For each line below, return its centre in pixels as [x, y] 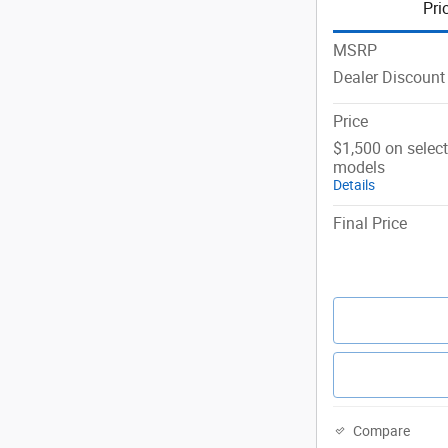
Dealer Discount [389, 77]
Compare [381, 431]
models [359, 167]
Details [354, 184]
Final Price [370, 223]
